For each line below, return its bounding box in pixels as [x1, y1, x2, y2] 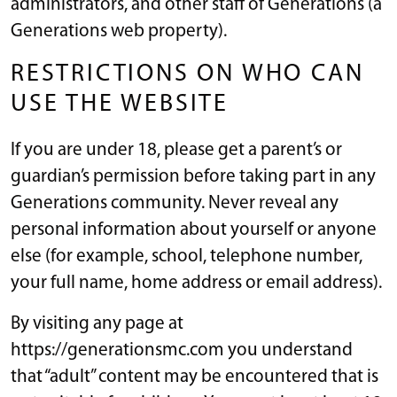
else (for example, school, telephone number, [11, 246, 362, 266]
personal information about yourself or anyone [11, 220, 377, 239]
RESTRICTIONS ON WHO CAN [11, 61, 364, 87]
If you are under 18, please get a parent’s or [11, 140, 342, 160]
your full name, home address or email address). [11, 273, 382, 292]
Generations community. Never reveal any [11, 193, 339, 213]
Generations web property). [11, 21, 227, 41]
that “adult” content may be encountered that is [11, 367, 378, 386]
